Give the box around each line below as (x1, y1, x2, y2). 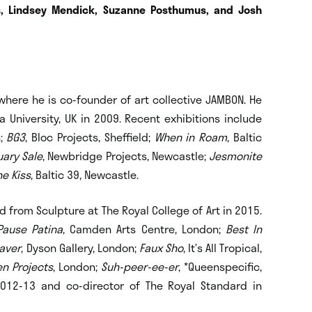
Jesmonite (209, 146, 263, 164)
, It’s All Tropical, (182, 238, 263, 256)
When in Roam (154, 127, 228, 146)
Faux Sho (139, 238, 183, 256)
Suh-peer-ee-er (101, 257, 179, 275)
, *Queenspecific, (178, 257, 263, 275)
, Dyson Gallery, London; (21, 238, 139, 256)
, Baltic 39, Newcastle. (31, 165, 139, 183)
